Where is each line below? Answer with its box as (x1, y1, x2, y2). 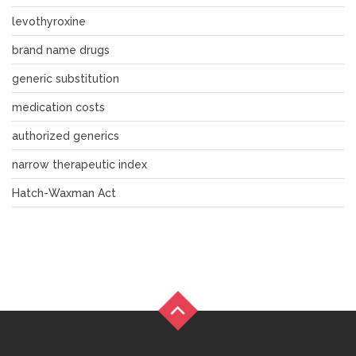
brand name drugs (12, 43, 110, 56)
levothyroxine (12, 14, 86, 28)
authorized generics (12, 129, 119, 142)
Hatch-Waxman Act (12, 186, 116, 199)
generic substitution (12, 72, 119, 85)
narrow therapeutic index (12, 157, 147, 171)
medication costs (12, 100, 105, 114)
